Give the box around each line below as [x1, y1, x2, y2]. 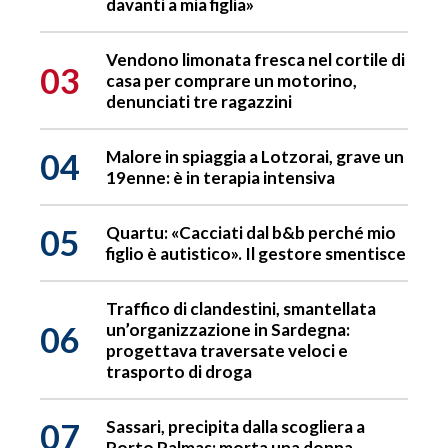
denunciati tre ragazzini [106, 91, 292, 113]
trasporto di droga [106, 361, 252, 383]
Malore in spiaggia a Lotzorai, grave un [106, 146, 404, 168]
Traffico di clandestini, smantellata [106, 298, 376, 320]
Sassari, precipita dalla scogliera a [106, 416, 365, 438]
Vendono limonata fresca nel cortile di [106, 49, 405, 71]
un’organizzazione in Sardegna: [106, 319, 350, 341]
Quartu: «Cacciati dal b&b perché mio [106, 222, 396, 244]
